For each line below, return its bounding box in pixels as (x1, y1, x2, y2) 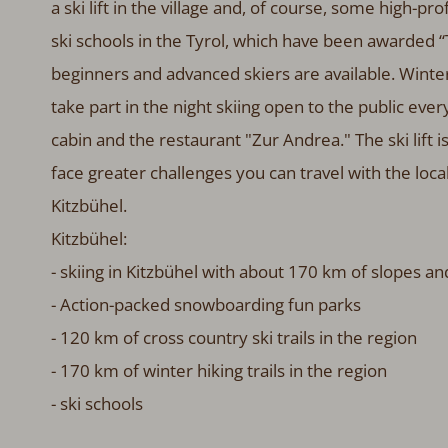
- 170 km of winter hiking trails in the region (50, 358, 387, 382)
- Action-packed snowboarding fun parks (50, 292, 361, 316)
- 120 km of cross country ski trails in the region (50, 325, 417, 349)
